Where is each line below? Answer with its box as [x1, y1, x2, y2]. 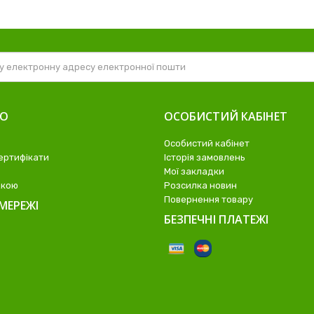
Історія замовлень [164, 152, 245, 163]
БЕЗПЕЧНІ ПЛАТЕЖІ [164, 212, 268, 228]
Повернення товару [164, 194, 253, 205]
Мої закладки [164, 166, 224, 177]
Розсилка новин [164, 180, 237, 191]
